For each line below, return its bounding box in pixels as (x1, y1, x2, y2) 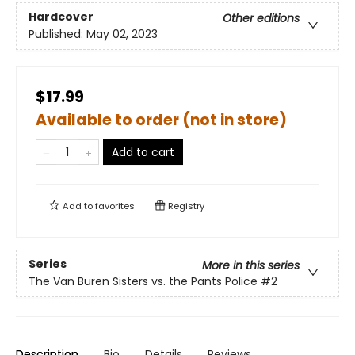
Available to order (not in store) (36, 109, 287, 131)
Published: (29, 26, 86, 43)
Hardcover (29, 9, 94, 25)
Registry (166, 200, 204, 212)
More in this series (202, 258, 300, 274)
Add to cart (112, 144, 174, 160)
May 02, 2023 (86, 26, 158, 43)
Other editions (223, 10, 300, 27)
